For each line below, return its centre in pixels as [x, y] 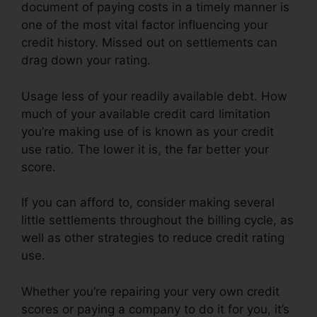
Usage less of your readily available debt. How [154, 96]
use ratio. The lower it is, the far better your [145, 149]
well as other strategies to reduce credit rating [153, 238]
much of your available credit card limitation [146, 114]
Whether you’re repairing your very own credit [150, 291]
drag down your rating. [86, 60]
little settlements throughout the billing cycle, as [157, 220]
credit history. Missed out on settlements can [149, 43]
